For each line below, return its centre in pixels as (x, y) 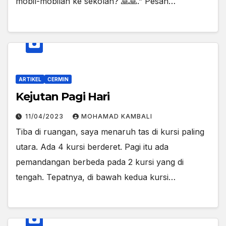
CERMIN (58, 79)
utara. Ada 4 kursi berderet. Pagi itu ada (92, 147)
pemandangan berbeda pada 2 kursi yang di (100, 162)
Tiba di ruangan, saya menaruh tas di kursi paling (110, 131)
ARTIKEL (30, 79)
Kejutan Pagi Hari (63, 96)
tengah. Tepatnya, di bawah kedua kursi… (96, 177)
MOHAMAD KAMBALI (117, 116)
